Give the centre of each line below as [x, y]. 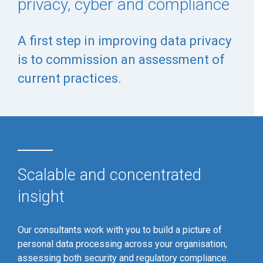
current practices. [71, 78]
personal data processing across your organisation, [122, 244]
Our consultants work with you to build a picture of [120, 230]
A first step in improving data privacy [124, 41]
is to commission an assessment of [121, 60]
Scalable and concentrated [109, 175]
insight [41, 197]
